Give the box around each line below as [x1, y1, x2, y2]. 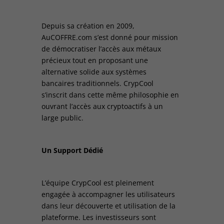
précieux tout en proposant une [41, 55, 148, 65]
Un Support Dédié [41, 145, 103, 155]
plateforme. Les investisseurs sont [41, 212, 156, 222]
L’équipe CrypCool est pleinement [41, 177, 154, 187]
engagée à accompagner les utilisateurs [41, 189, 175, 199]
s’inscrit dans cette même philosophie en [41, 89, 179, 99]
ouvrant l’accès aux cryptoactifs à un [41, 101, 163, 111]
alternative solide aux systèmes [41, 66, 146, 76]
